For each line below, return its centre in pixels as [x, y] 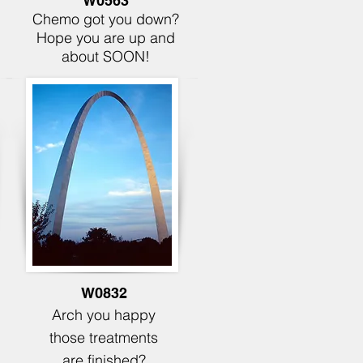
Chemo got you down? [105, 19]
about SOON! [105, 56]
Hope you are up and [105, 38]
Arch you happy [104, 315]
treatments [124, 337]
